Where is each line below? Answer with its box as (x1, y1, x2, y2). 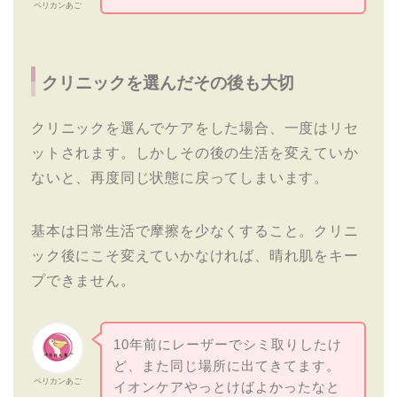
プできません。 (31, 272, 136, 288)
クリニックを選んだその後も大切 (42, 73, 294, 92)
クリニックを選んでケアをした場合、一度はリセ (31, 120, 359, 136)
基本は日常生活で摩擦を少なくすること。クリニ (31, 222, 359, 238)
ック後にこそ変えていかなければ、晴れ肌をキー (31, 247, 359, 263)
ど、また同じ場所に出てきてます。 (113, 358, 340, 374)
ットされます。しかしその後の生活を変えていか (31, 144, 359, 160)
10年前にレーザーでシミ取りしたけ (113, 337, 342, 353)
